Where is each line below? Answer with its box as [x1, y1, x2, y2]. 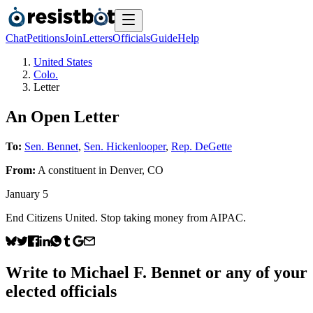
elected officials [6, 282, 117, 300]
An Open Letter [6, 107, 119, 126]
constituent [48, 163, 96, 176]
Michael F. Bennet [71, 263, 201, 282]
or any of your [201, 263, 307, 282]
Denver [110, 163, 142, 176]
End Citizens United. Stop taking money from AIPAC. [6, 211, 246, 224]
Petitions [27, 32, 64, 44]
